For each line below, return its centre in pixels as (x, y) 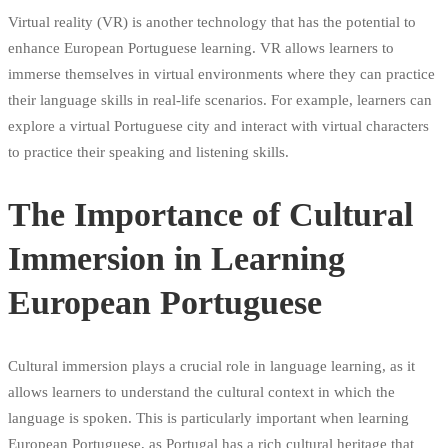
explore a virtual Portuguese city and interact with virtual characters (218, 125)
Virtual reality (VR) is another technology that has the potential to (212, 21)
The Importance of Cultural (210, 214)
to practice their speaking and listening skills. (148, 151)
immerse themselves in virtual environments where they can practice (221, 73)
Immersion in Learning (176, 258)
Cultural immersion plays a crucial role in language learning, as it (211, 366)
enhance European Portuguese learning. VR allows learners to (201, 47)
